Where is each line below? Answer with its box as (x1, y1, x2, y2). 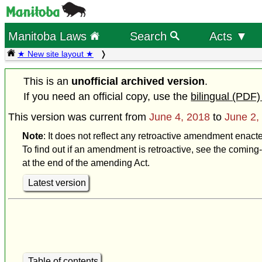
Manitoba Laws (8, 29, 91, 43)
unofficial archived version (71, 75, 205, 88)
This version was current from (8, 111, 149, 123)
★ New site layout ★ (18, 49, 94, 58)
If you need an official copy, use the (23, 91, 191, 103)
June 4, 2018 (149, 111, 210, 123)
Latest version (27, 178, 86, 188)
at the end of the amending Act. (22, 158, 150, 168)
